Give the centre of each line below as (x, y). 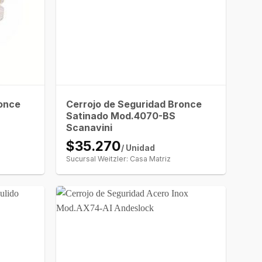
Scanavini (89, 127)
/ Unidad (138, 148)
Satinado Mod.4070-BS (121, 116)
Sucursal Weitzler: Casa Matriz (119, 158)
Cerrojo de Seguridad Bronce (134, 104)
